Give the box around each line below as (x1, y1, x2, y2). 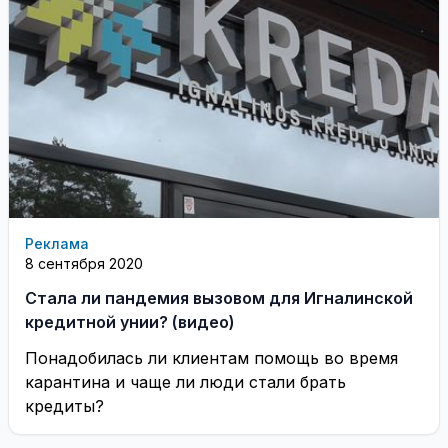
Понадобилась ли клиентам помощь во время (25, 347, 398, 368)
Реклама (25, 234, 89, 252)
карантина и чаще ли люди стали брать (25, 371, 346, 392)
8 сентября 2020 (25, 254, 143, 272)
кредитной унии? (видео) (25, 311, 235, 332)
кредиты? (25, 395, 104, 416)
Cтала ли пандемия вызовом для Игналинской (25, 287, 413, 308)
